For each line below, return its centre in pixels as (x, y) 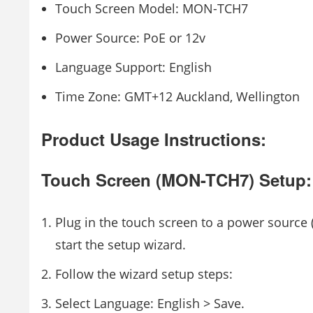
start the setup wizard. (121, 245)
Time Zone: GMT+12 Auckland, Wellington (177, 96)
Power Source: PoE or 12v (130, 38)
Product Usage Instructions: (154, 139)
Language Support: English (133, 67)
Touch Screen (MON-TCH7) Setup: (176, 180)
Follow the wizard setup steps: (144, 274)
